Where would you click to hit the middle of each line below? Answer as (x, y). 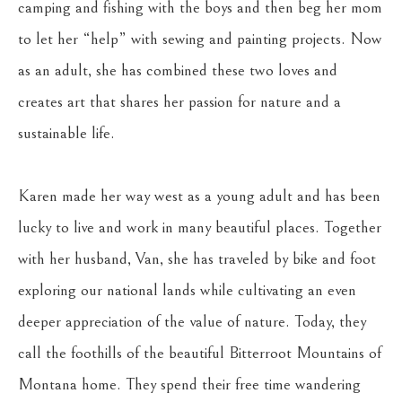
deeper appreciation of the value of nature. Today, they (192, 322)
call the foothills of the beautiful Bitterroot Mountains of (200, 353)
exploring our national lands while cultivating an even (187, 290)
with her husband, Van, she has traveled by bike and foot (197, 259)
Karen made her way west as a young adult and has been (199, 196)
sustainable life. (66, 133)
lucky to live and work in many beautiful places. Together (200, 227)
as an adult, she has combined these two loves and (178, 70)
